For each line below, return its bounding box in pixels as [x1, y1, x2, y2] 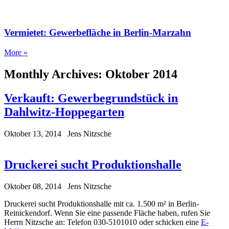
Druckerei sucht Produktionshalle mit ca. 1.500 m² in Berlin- [4, 199, 199, 208]
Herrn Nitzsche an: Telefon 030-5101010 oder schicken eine [4, 217, 201, 226]
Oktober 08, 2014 [4, 181, 61, 191]
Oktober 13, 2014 [4, 129, 61, 138]
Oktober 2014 [105, 67, 177, 81]
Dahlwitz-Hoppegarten [4, 105, 124, 119]
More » [4, 48, 28, 57]
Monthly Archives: [4, 67, 105, 81]
